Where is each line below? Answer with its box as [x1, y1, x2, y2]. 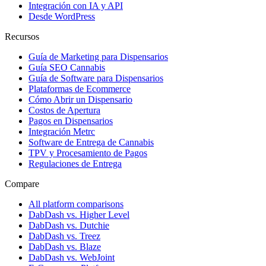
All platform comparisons [28, 198, 123, 209]
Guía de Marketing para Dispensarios [28, 51, 168, 62]
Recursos [5, 31, 39, 42]
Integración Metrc [28, 126, 95, 137]
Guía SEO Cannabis [28, 62, 105, 72]
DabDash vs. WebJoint [28, 252, 115, 262]
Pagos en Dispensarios [28, 115, 113, 126]
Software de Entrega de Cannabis [28, 137, 154, 147]
